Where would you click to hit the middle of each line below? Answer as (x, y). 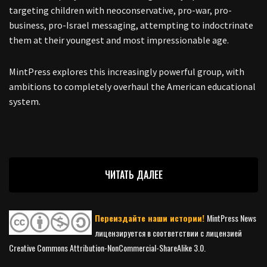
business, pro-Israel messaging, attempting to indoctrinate (131, 25)
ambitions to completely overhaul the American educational (132, 86)
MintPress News (232, 218)
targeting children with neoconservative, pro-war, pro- (120, 10)
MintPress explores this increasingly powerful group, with (127, 72)
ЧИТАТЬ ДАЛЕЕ (133, 175)
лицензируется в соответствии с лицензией (168, 233)
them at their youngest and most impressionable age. (119, 40)
